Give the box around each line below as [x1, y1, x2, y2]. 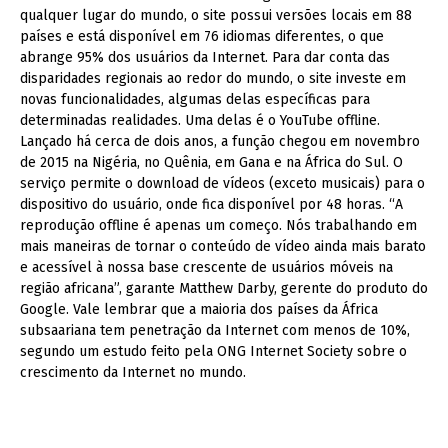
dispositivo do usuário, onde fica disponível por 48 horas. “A [20, 195, 403, 213]
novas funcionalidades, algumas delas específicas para [20, 90, 370, 108]
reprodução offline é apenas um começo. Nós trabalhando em [20, 216, 417, 234]
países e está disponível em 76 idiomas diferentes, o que [20, 27, 384, 45]
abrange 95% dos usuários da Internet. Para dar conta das [20, 48, 390, 66]
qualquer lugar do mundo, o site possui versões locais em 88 [20, 6, 412, 24]
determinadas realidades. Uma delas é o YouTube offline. [20, 111, 380, 129]
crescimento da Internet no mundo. [20, 363, 246, 381]
